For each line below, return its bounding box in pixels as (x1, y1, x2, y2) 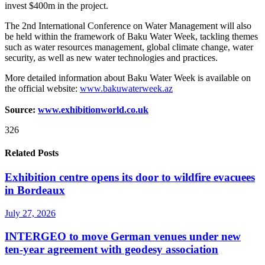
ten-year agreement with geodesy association (5, 243, 218, 256)
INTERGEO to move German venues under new (5, 230, 241, 243)
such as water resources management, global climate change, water (5, 41, 253, 52)
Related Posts (5, 148, 59, 159)
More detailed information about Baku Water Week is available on (5, 72, 251, 83)
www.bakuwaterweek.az (80, 83, 173, 93)
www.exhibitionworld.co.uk (38, 104, 148, 115)
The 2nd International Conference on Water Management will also (5, 20, 251, 31)
